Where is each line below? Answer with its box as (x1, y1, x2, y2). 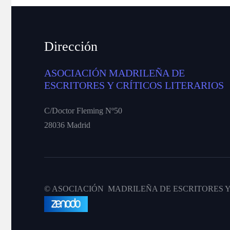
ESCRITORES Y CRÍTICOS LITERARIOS (44, 80, 224, 91)
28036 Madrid (44, 121, 90, 130)
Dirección (44, 39, 98, 54)
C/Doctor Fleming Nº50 (44, 106, 122, 116)
